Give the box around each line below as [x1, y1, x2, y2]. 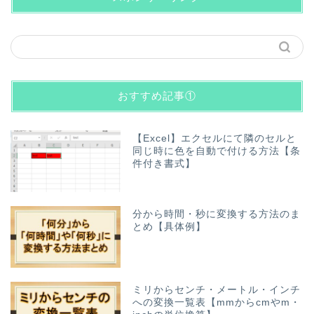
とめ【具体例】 [132, 221, 207, 232]
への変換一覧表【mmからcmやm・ [132, 296, 301, 308]
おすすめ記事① [118, 88, 196, 102]
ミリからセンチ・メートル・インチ [132, 284, 301, 295]
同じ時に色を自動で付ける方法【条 [132, 145, 301, 156]
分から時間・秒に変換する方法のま [132, 208, 301, 219]
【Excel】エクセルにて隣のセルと [132, 132, 297, 144]
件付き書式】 [132, 158, 196, 169]
